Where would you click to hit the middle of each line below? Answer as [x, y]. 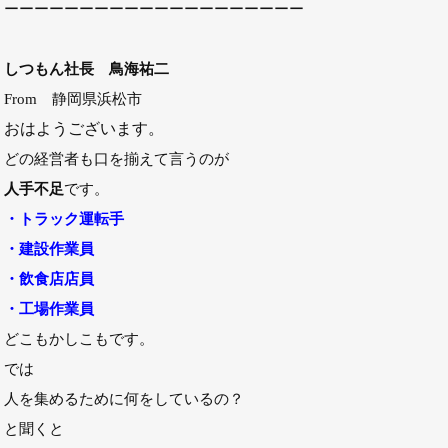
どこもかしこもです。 [79, 338]
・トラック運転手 [64, 218]
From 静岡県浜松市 [73, 98]
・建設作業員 [49, 248]
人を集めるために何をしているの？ [124, 398]
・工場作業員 [49, 308]
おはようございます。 [84, 128]
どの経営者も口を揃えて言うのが [116, 158]
